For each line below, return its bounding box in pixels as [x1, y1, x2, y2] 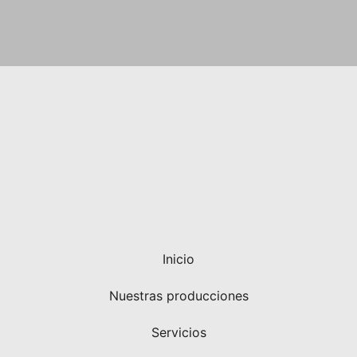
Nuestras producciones [108, 287, 249, 304]
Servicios [151, 324, 206, 340]
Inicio [163, 250, 194, 267]
